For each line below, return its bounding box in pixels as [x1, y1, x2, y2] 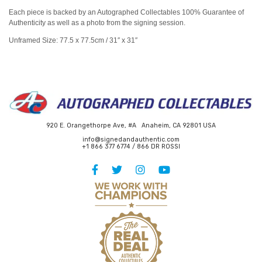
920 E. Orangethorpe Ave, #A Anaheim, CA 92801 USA [46, 122, 216, 130]
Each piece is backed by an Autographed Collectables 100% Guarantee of [9, 8, 244, 17]
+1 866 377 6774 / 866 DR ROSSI [82, 143, 180, 151]
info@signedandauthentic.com [82, 136, 180, 144]
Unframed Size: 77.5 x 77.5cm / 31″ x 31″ [9, 36, 137, 45]
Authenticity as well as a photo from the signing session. [9, 19, 185, 27]
